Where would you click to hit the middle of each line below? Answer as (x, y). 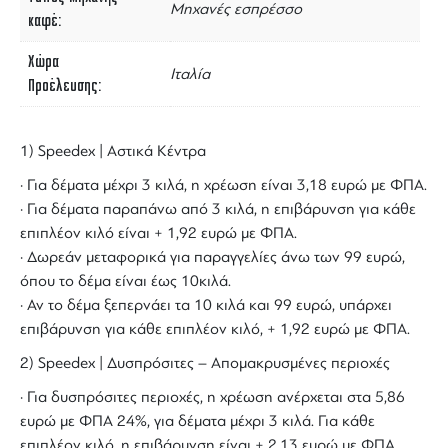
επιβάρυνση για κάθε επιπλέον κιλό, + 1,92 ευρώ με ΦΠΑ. (215, 329)
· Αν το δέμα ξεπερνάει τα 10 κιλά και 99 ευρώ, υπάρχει (206, 305)
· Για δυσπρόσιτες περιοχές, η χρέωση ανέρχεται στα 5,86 (212, 397)
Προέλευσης (63, 86)
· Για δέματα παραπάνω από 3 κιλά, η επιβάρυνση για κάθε (218, 209)
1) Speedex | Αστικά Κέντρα (113, 151)
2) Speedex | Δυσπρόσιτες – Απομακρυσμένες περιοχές (205, 363)
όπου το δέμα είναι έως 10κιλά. (125, 281)
